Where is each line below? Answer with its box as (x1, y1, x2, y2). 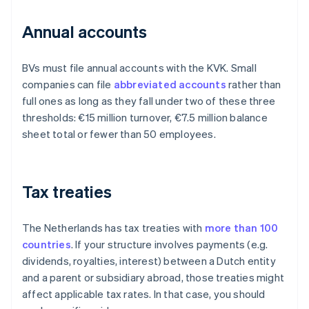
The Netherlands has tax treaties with (22, 221, 205, 235)
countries (22, 237, 71, 252)
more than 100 (204, 221, 279, 235)
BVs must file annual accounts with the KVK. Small (22, 61, 257, 75)
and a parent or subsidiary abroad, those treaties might (22, 270, 285, 285)
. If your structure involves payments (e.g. (70, 237, 268, 252)
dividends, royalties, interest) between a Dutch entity (22, 254, 276, 268)
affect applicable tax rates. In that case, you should (22, 287, 266, 301)
